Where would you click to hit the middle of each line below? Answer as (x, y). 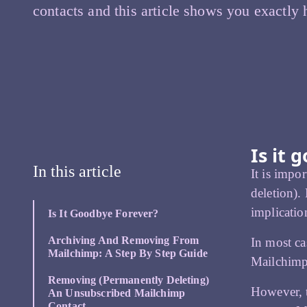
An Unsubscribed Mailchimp (117, 293)
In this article (77, 172)
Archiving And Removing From (124, 241)
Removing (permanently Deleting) (128, 280)
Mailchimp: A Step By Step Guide (128, 254)
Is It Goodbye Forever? (103, 214)
